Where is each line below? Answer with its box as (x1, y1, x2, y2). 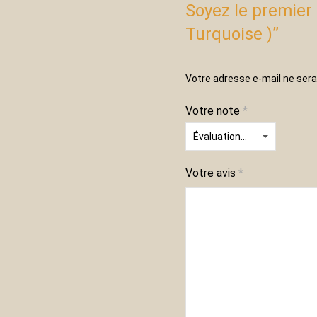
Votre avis (185, 166, 238, 180)
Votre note (185, 104, 243, 117)
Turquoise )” (185, 24, 279, 44)
